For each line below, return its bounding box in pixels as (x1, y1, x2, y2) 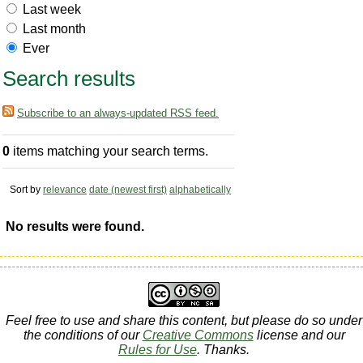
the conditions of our (23, 327, 143, 342)
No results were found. (6, 220, 144, 234)
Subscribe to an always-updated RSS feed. (17, 106, 219, 119)
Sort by (10, 184, 41, 196)
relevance (43, 184, 87, 196)
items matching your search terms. (10, 144, 208, 159)
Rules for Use (118, 342, 197, 357)
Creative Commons (142, 327, 254, 342)
